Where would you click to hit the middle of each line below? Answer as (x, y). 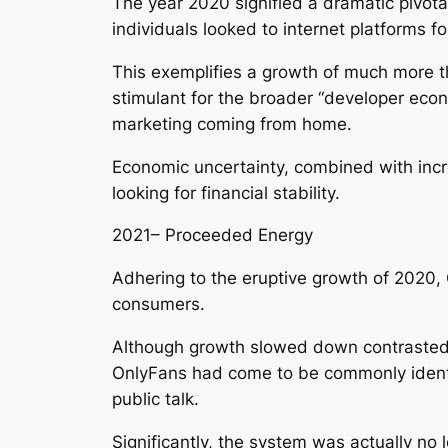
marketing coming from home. (232, 123)
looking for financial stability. (226, 192)
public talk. (155, 398)
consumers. (158, 304)
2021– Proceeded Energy (212, 235)
